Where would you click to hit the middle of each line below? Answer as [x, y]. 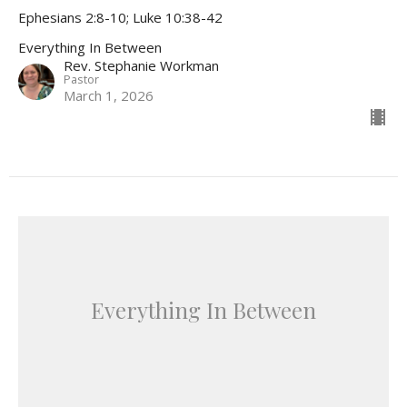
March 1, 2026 [109, 95]
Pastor [81, 79]
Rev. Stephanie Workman [141, 65]
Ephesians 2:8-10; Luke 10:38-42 [120, 17]
